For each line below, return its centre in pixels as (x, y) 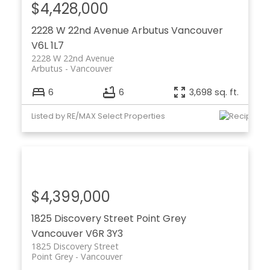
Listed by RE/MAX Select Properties (98, 116)
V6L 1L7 (47, 46)
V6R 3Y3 (104, 233)
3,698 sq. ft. (214, 92)
